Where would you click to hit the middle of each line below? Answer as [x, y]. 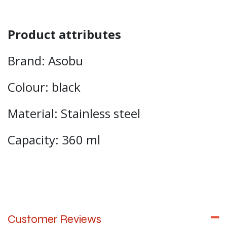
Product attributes [66, 34]
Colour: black [46, 87]
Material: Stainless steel [75, 113]
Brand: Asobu [47, 61]
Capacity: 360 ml [54, 140]
